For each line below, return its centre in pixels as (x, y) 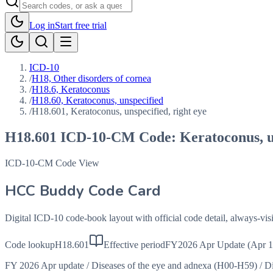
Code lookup (30, 244)
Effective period (134, 244)
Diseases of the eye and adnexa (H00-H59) (174, 265)
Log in (42, 25)
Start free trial (81, 25)
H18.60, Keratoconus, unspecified (97, 100)
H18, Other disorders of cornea (91, 78)
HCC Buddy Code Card (83, 190)
